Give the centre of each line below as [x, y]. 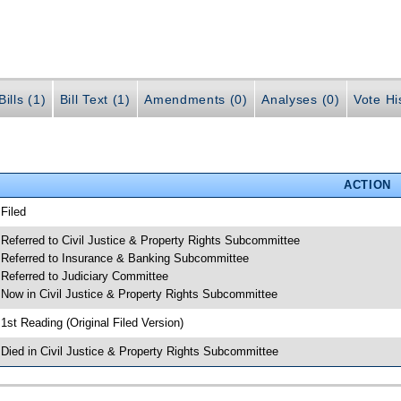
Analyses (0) [301, 100]
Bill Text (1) [95, 100]
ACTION [367, 184]
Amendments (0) [196, 100]
